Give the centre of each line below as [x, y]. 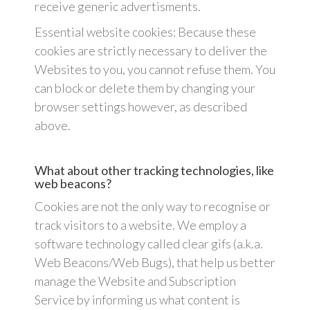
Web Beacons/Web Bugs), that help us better [155, 263]
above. [53, 126]
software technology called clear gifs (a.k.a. [149, 244]
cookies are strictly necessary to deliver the [151, 51]
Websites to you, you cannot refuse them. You [155, 70]
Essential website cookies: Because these [145, 32]
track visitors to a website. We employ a [140, 225]
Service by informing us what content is [137, 300]
